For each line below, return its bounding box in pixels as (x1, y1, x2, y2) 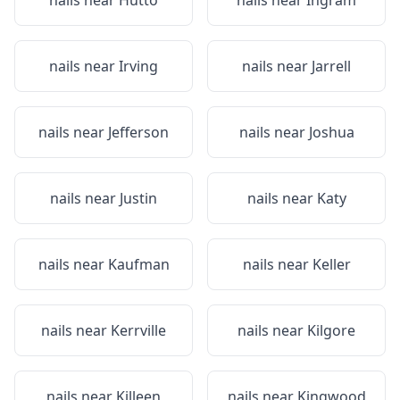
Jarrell (312, 56, 351, 76)
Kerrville (111, 321, 166, 340)
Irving (119, 56, 158, 76)
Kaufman (107, 254, 170, 274)
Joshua (308, 122, 354, 142)
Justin (120, 188, 157, 208)
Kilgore (307, 321, 355, 340)
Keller (312, 254, 351, 274)
